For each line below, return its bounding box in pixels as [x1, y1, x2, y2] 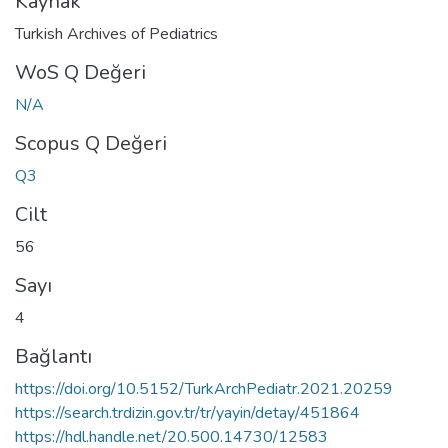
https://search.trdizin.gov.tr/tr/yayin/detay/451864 [15, 401, 360, 424]
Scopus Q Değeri [15, 129, 167, 157]
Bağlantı [15, 342, 92, 370]
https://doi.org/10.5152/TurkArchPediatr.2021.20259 [15, 377, 393, 400]
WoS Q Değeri [15, 58, 146, 86]
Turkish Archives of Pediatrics [15, 22, 218, 45]
